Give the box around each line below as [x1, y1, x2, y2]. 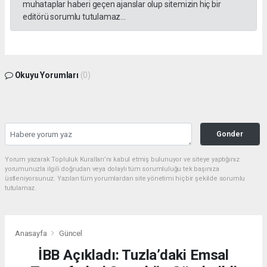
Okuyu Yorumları [13, 70, 80, 80]
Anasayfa [15, 229, 49, 238]
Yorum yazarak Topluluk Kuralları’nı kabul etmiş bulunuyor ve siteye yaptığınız [5, 155, 240, 163]
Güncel [58, 229, 82, 238]
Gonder [216, 129, 244, 138]
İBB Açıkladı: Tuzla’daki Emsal [38, 247, 229, 264]
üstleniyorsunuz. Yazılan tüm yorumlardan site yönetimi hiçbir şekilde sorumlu [5, 174, 246, 182]
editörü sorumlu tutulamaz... [23, 11, 126, 21]
